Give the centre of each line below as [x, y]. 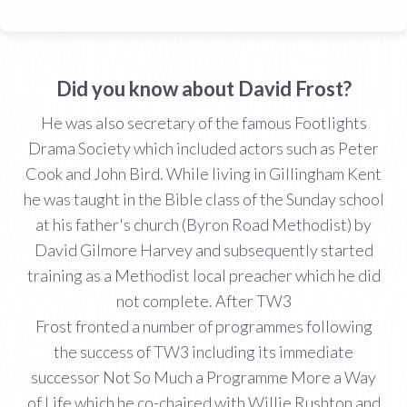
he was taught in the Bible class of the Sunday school [203, 199]
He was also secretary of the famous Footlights [203, 122]
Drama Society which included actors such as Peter [203, 148]
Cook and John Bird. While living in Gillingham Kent [203, 173]
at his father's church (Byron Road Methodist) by [203, 224]
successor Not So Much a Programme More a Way [203, 377]
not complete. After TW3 [203, 300]
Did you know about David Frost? [203, 88]
